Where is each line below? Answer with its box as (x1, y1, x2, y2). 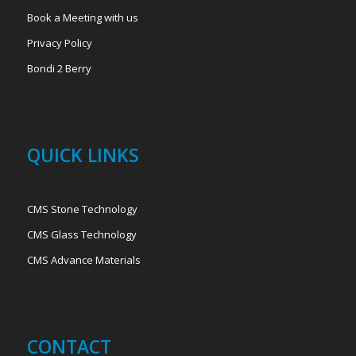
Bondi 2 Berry (26, 60, 91, 75)
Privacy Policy (26, 35, 92, 50)
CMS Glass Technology (26, 226, 137, 242)
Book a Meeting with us (26, 10, 138, 25)
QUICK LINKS (26, 141, 139, 168)
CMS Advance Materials (26, 252, 141, 267)
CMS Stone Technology (26, 201, 137, 216)
